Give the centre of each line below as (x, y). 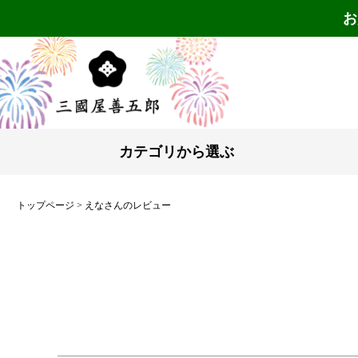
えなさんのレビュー (128, 205)
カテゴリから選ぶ (176, 152)
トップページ (46, 205)
